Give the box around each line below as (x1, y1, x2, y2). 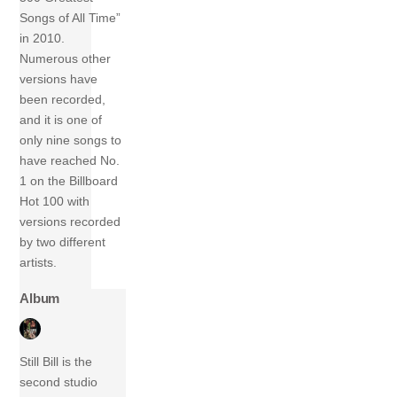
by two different (19, 235, 106, 250)
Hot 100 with (19, 194, 90, 209)
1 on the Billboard (19, 174, 119, 189)
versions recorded (19, 214, 121, 230)
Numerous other (19, 51, 112, 66)
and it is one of (19, 113, 103, 128)
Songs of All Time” (19, 11, 121, 26)
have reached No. (19, 153, 121, 168)
